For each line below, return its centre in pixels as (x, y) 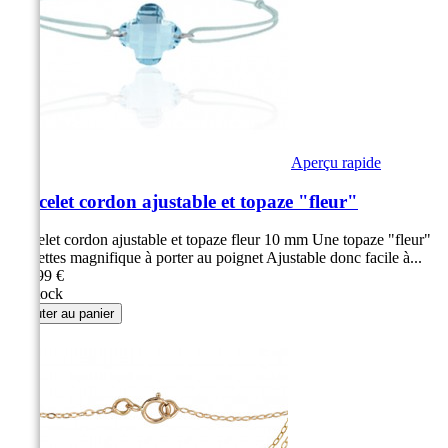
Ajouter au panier (65, 314)
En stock (35, 294)
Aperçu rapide (336, 162)
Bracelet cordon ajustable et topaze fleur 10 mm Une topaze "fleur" (219, 240)
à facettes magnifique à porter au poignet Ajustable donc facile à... (215, 258)
